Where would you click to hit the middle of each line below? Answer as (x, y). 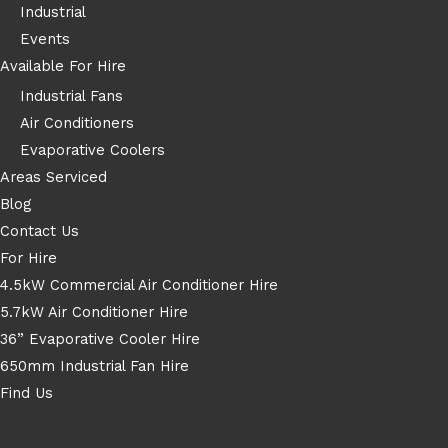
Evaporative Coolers (92, 150)
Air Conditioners (77, 123)
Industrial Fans (71, 96)
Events (45, 38)
